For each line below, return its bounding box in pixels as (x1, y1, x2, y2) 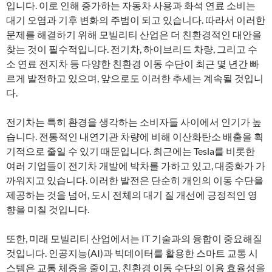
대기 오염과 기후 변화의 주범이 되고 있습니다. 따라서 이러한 (6, 14, 265, 25)
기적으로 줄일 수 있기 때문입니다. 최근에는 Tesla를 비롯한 (6, 145, 255, 157)
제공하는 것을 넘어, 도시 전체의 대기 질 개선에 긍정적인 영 (6, 189, 257, 200)
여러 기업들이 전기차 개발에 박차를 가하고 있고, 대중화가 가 (6, 160, 265, 171)
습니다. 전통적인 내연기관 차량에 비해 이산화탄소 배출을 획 (6, 131, 263, 142)
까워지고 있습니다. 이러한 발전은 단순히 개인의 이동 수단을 (6, 174, 263, 186)
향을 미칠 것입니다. (6, 203, 89, 215)
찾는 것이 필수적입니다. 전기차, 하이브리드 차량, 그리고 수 (6, 43, 257, 55)
